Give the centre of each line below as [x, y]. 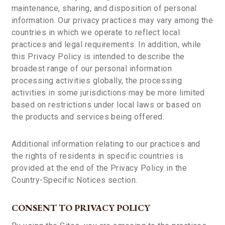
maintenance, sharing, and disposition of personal [104, 8]
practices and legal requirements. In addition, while [106, 44]
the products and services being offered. [88, 117]
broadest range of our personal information [92, 69]
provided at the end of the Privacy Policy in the [99, 168]
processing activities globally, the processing [97, 81]
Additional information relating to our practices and [106, 144]
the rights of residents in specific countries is [98, 156]
